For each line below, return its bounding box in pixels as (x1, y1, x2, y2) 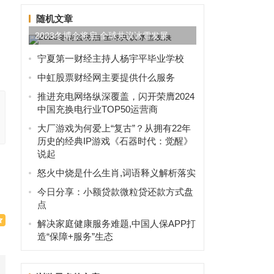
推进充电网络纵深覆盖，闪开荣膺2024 (37, 91, 194, 102)
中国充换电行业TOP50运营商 (37, 104, 158, 115)
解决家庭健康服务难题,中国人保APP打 (37, 218, 196, 229)
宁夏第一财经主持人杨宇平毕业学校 (37, 53, 184, 64)
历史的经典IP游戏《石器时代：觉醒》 (37, 136, 193, 147)
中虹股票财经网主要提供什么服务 (37, 72, 175, 83)
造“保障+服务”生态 (37, 231, 113, 242)
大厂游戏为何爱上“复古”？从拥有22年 (37, 123, 191, 134)
